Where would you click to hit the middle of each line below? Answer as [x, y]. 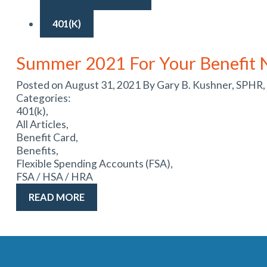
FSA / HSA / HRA [54, 177]
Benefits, [38, 151]
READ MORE [56, 197]
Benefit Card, [48, 138]
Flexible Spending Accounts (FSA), [95, 164]
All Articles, [43, 125]
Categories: [44, 98]
